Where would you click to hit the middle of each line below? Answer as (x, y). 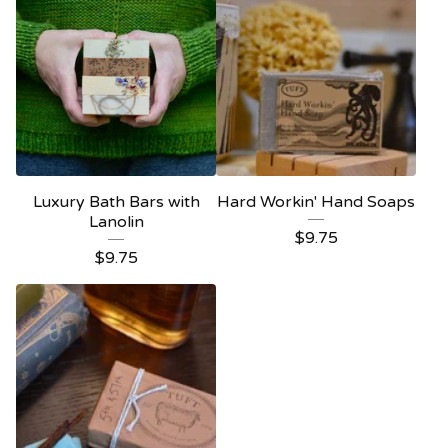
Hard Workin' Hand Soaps (316, 202)
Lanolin (116, 222)
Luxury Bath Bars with (116, 202)
